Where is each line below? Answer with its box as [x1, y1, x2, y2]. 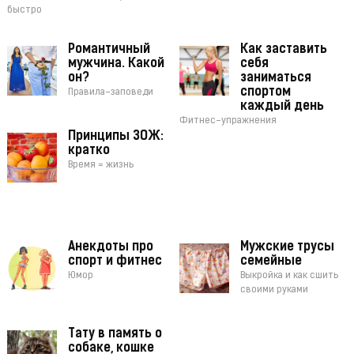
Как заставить [240, 43, 328, 57]
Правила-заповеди [67, 88, 153, 98]
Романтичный [67, 43, 150, 57]
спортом [240, 86, 292, 100]
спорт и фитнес [67, 255, 162, 269]
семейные [240, 255, 303, 269]
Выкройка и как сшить [240, 271, 339, 281]
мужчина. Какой [67, 58, 164, 71]
